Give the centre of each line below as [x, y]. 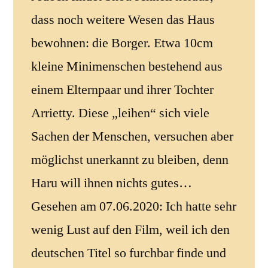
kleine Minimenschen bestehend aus [127, 66]
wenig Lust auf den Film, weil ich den [130, 229]
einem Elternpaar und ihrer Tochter [122, 89]
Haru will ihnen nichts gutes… [112, 183]
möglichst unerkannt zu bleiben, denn [130, 159]
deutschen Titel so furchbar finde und [129, 253]
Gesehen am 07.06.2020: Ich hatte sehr [134, 206]
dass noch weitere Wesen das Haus [123, 19]
